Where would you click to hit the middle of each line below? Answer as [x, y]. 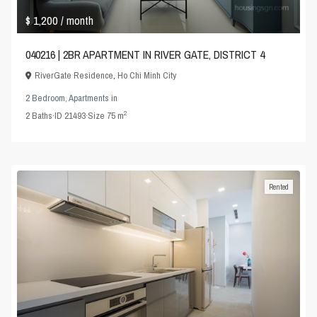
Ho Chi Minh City [147, 75]
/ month [77, 20]
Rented [278, 186]
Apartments [89, 98]
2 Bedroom [46, 98]
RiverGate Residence [74, 75]
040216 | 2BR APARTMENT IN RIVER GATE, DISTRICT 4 [145, 54]
